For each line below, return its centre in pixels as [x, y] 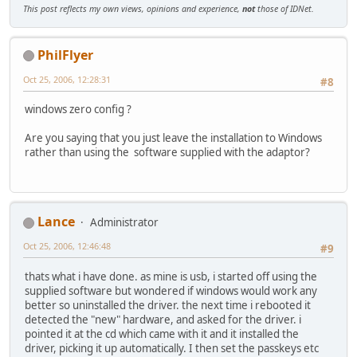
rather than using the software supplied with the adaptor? [167, 153]
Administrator [124, 223]
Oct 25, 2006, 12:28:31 [67, 79]
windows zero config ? [78, 110]
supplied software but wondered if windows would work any [171, 290]
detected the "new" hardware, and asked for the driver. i [163, 319]
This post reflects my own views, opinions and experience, [133, 8]
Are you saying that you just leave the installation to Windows [173, 138]
